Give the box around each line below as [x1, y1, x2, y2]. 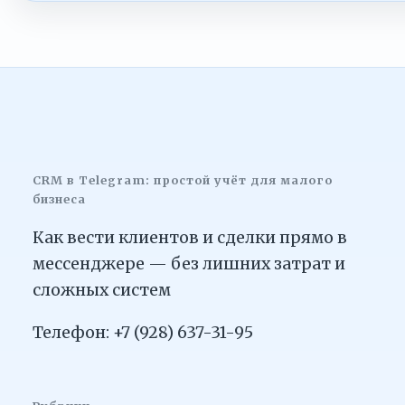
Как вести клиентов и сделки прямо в [33, 227, 347, 248]
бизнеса [33, 193, 87, 207]
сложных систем [33, 279, 171, 300]
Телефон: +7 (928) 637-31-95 [33, 322, 253, 343]
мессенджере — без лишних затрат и [33, 253, 345, 274]
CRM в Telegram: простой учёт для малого [33, 174, 333, 188]
